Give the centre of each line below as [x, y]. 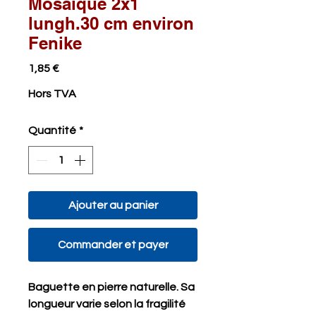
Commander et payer [113, 245]
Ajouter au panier [113, 205]
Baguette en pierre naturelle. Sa [111, 287]
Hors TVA [52, 94]
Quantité [52, 130]
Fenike [55, 43]
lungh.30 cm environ [111, 23]
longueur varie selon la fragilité [107, 304]
